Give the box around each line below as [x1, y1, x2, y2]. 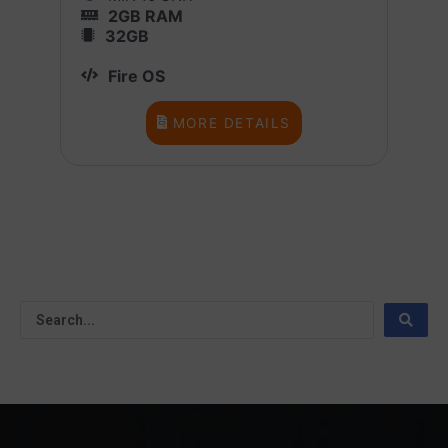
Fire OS [108, 65, 165, 86]
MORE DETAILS [172, 114, 291, 131]
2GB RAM [108, 5, 183, 26]
